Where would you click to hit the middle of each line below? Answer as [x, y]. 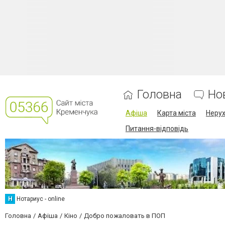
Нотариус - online [41, 199]
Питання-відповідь [157, 129]
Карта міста [176, 113]
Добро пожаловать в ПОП [125, 216]
